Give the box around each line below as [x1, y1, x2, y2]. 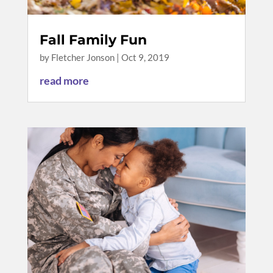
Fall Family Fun [39, 31, 147, 48]
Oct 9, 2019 [121, 51, 169, 63]
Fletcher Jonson [51, 51, 115, 63]
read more [39, 73, 89, 87]
